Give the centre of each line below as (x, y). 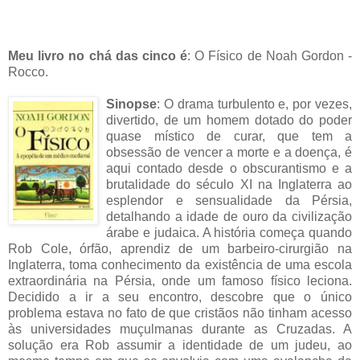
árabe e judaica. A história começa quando (229, 232)
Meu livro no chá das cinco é (98, 55)
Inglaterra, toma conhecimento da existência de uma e (165, 264)
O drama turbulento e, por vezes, (258, 104)
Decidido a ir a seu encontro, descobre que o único (180, 297)
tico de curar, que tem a (263, 136)
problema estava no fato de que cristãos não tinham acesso (180, 313)
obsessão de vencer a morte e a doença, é (229, 152)
